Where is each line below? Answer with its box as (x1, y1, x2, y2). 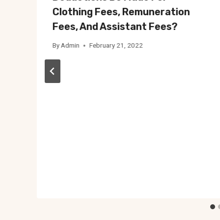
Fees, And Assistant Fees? (53, 20, 178, 32)
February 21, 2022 (89, 41, 143, 50)
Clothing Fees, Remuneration (53, 5, 190, 18)
